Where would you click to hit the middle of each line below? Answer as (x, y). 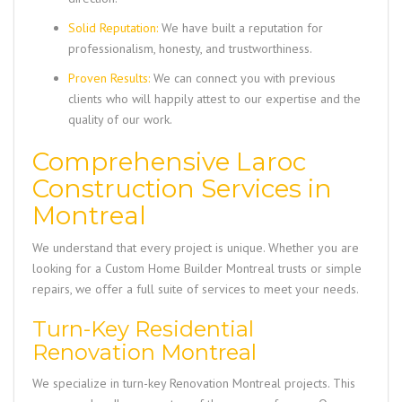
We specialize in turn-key (101, 383)
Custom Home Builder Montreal (190, 268)
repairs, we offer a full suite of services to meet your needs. (196, 288)
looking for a (69, 268)
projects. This (318, 383)
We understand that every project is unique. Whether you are (196, 247)
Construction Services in (182, 188)
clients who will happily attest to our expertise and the (214, 98)
